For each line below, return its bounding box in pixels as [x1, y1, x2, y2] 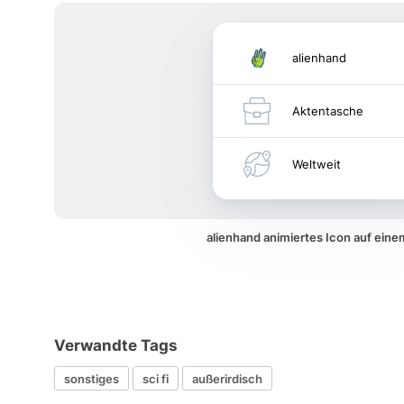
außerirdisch [192, 371, 262, 386]
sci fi [142, 371, 169, 386]
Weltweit [292, 157, 341, 171]
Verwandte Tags [54, 336, 178, 354]
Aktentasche [292, 104, 363, 118]
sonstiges [64, 371, 119, 386]
